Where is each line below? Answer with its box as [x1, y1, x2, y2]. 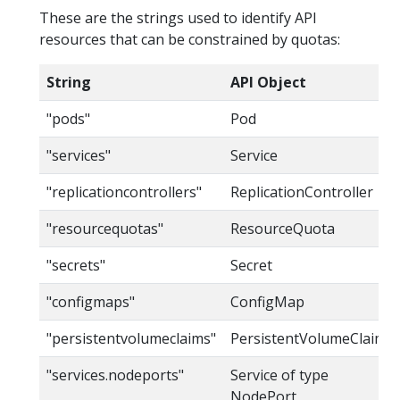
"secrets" [46, 255, 105, 276]
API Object [230, 72, 306, 93]
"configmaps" [46, 292, 135, 312]
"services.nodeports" [46, 365, 184, 386]
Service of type [230, 365, 329, 386]
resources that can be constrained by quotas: [39, 29, 340, 50]
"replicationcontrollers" [46, 182, 202, 203]
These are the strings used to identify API [39, 8, 317, 29]
